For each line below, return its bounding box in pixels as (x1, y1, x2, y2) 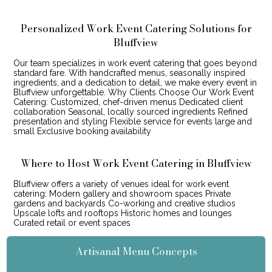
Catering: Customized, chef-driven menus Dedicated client (13, 97, 243, 107)
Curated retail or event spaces (13, 217, 131, 228)
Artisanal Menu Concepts (75, 243, 197, 259)
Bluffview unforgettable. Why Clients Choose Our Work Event (13, 87, 254, 97)
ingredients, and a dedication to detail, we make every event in (13, 77, 257, 87)
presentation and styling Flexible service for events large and (13, 116, 252, 126)
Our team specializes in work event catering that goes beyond (13, 58, 257, 68)
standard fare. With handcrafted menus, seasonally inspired (13, 67, 245, 78)
